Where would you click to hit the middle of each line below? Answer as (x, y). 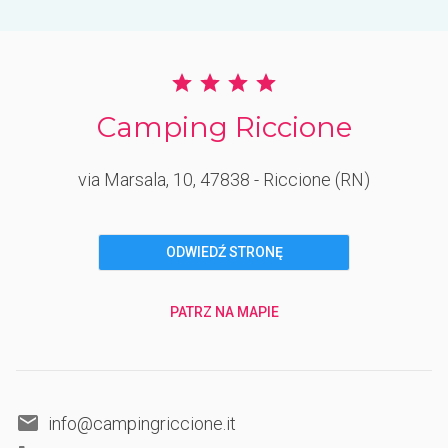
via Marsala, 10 (135, 179)
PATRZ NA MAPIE (224, 312)
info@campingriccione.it (142, 423)
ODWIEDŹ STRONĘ (224, 252)
